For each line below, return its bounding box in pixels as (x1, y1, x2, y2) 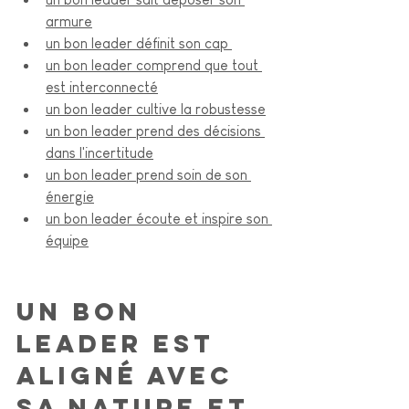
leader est (16, 328, 225, 359)
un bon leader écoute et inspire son (46, 211, 272, 226)
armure (46, 14, 92, 29)
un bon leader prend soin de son (46, 167, 251, 183)
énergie (46, 189, 94, 204)
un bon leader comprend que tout (46, 58, 262, 73)
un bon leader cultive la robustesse (46, 101, 266, 117)
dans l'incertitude (46, 145, 153, 161)
